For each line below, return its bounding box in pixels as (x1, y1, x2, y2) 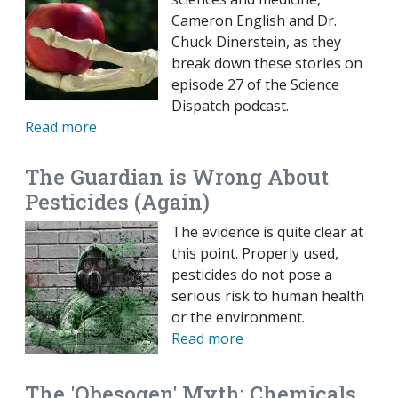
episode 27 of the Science (171, 75, 339, 95)
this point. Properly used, (171, 243, 338, 264)
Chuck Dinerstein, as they (171, 32, 341, 52)
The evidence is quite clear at (171, 222, 363, 243)
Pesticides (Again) (25, 187, 210, 216)
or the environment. (171, 307, 305, 328)
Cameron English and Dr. (171, 11, 337, 31)
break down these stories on (171, 53, 362, 74)
